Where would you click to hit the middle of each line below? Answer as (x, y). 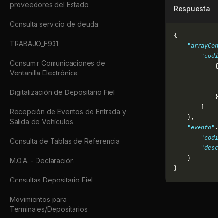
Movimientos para (38, 199)
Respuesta (192, 9)
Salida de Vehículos (41, 121)
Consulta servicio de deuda (54, 24)
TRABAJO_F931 (34, 44)
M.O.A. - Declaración (42, 160)
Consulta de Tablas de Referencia (65, 141)
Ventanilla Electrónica (44, 73)
